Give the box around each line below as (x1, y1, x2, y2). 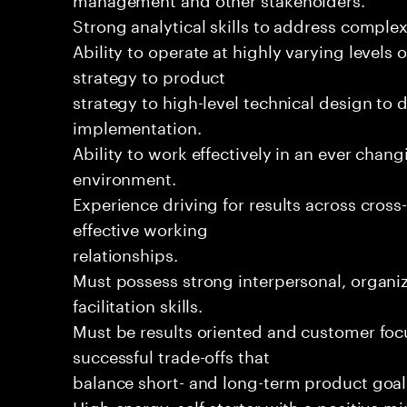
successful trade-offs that (73, 342, 270, 367)
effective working (73, 214, 208, 240)
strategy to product (73, 62, 226, 87)
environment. (73, 164, 176, 189)
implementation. (73, 113, 202, 138)
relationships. (73, 240, 178, 265)
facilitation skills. (73, 291, 203, 316)
